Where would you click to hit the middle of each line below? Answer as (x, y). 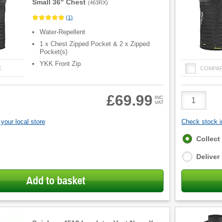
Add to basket (56, 181)
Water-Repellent (63, 32)
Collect (208, 139)
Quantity (195, 104)
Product (194, 95)
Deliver (208, 157)
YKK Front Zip (60, 64)
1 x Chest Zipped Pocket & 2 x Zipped (95, 44)
